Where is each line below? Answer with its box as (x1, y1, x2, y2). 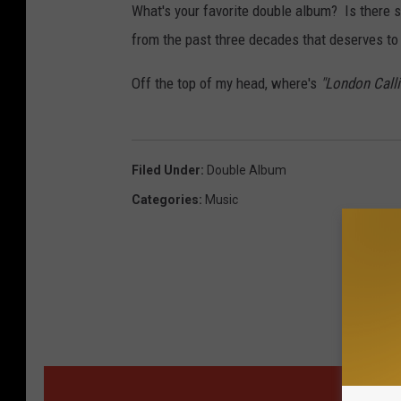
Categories (132, 192, 199, 208)
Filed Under (132, 163, 200, 178)
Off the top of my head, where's (132, 74, 320, 93)
